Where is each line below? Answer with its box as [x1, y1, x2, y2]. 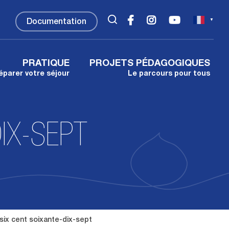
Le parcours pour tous [128, 71, 210, 78]
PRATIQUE [22, 59, 70, 68]
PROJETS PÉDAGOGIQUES [89, 59, 210, 68]
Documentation [27, 18, 86, 27]
